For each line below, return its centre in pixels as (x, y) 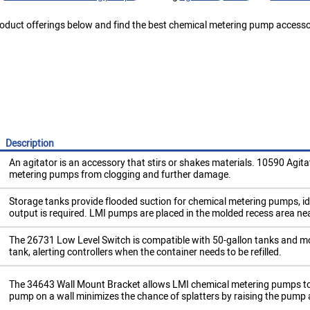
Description (29, 144)
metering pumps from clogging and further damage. (120, 175)
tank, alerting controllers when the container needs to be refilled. (145, 252)
